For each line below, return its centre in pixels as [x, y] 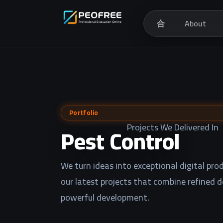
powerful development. [105, 198]
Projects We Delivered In [173, 127]
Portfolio [84, 112]
